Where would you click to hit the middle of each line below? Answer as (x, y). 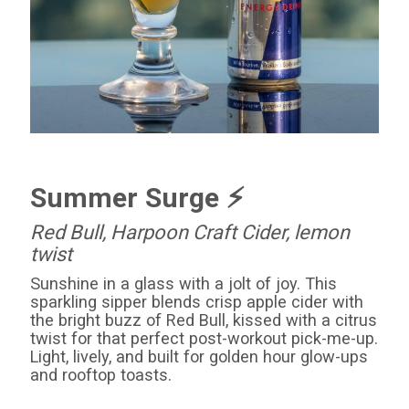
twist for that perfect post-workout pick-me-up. (204, 339)
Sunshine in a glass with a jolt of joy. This (184, 284)
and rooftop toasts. (101, 375)
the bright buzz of (99, 320)
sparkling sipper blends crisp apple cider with (197, 302)
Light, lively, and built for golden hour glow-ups (199, 357)
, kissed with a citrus (302, 320)
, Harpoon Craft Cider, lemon (226, 233)
